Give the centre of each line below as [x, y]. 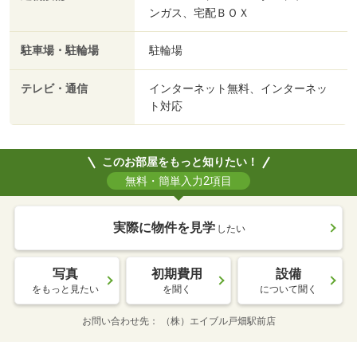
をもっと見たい [65, 290]
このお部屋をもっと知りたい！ [180, 162]
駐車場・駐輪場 [60, 51]
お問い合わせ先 [115, 322]
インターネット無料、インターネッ [238, 89]
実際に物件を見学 [164, 228]
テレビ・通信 [54, 89]
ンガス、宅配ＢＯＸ [199, 13]
